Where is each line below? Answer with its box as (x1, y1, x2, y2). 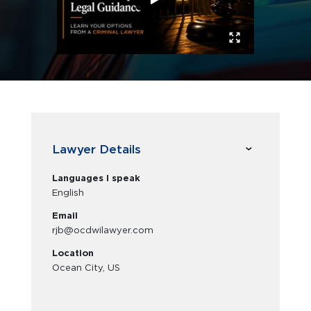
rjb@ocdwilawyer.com (52, 225, 153, 235)
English (52, 187, 84, 198)
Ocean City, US (52, 262, 120, 273)
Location (52, 248, 94, 258)
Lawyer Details (52, 142, 141, 156)
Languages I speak (52, 173, 140, 183)
